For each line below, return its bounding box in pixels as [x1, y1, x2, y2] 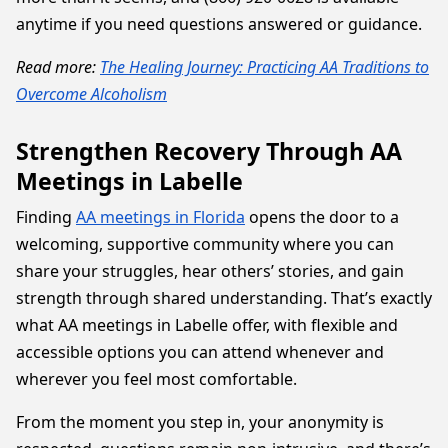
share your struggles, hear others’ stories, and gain [16, 260, 404, 282]
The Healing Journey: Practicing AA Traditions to [100, 56, 429, 78]
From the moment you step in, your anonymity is [16, 411, 384, 433]
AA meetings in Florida [76, 206, 245, 228]
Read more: [16, 56, 100, 78]
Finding [16, 206, 76, 228]
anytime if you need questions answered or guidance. [16, 13, 422, 35]
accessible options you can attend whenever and [16, 341, 384, 363]
